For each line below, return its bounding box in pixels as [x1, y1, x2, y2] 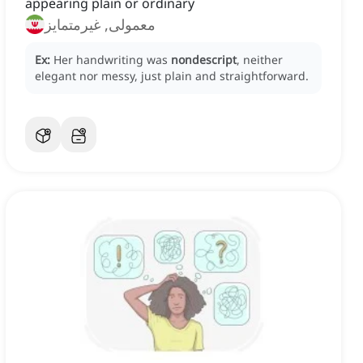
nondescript [171, 52, 237, 68]
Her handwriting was [53, 52, 171, 68]
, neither [237, 52, 283, 68]
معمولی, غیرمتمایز [45, 15, 156, 35]
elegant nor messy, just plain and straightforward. [35, 68, 309, 84]
